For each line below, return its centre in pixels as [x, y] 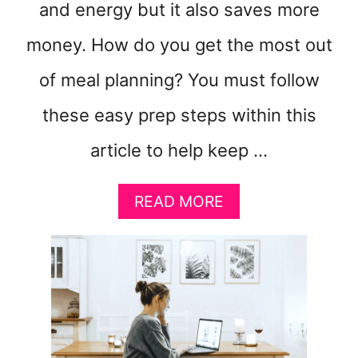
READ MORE [179, 201]
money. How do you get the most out [179, 44]
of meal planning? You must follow [179, 80]
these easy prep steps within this [179, 115]
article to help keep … [179, 150]
